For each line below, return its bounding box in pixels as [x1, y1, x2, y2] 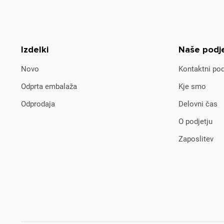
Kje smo [178, 82, 206, 91]
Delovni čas [178, 99, 217, 108]
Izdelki [21, 44, 48, 55]
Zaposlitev [178, 134, 213, 143]
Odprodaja [21, 99, 55, 108]
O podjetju [178, 117, 212, 126]
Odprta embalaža [21, 82, 77, 91]
